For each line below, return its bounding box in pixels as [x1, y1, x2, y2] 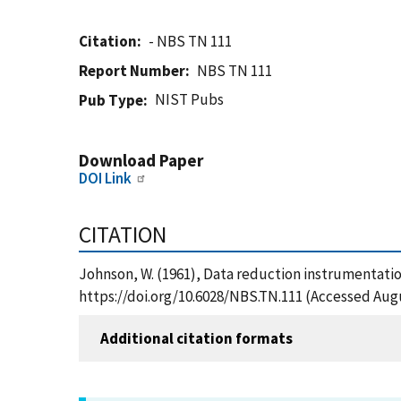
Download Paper [79, 149, 203, 171]
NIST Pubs [155, 90, 225, 109]
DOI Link [79, 168, 132, 188]
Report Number [79, 61, 185, 81]
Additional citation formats [100, 328, 293, 348]
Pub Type [79, 90, 143, 110]
